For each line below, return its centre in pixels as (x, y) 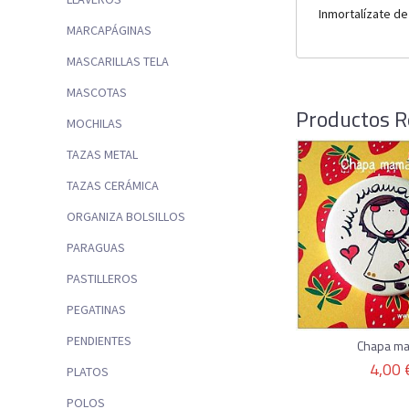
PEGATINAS (96, 310)
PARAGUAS (96, 248)
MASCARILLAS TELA (118, 62)
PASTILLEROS (102, 279)
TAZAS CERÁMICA (113, 186)
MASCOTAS (97, 93)
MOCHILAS (94, 124)
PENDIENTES (99, 341)
